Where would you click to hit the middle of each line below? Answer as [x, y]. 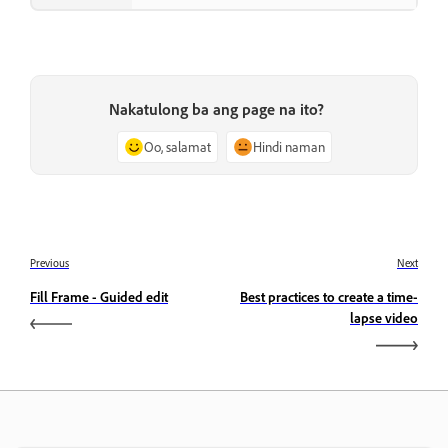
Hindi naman [288, 147]
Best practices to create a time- [329, 297]
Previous [49, 263]
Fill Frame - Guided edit [99, 297]
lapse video [384, 318]
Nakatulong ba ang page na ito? [216, 109]
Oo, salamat [177, 147]
